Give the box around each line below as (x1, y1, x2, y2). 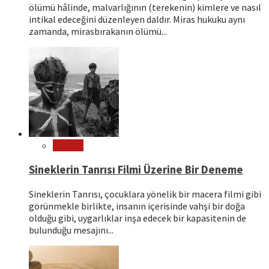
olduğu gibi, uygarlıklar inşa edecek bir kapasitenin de (29, 212, 246, 225)
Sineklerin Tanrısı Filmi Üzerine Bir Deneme (29, 162, 243, 177)
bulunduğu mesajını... (29, 224, 113, 237)
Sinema (53, 139, 83, 151)
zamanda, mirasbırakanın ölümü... (29, 25, 167, 37)
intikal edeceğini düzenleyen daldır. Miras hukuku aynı (29, 13, 245, 25)
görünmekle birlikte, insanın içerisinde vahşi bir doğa (29, 200, 245, 213)
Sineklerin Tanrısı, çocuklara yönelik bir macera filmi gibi (29, 188, 261, 201)
